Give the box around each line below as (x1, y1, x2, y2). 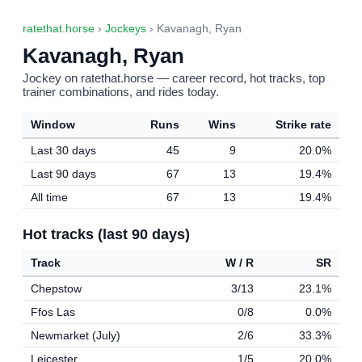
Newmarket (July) (31, 329, 120, 342)
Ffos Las (31, 305, 75, 318)
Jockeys (105, 23, 146, 35)
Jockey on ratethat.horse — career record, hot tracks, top (23, 71, 325, 85)
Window (31, 118, 75, 131)
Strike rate (276, 118, 331, 131)
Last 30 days (31, 144, 96, 157)
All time (31, 191, 68, 204)
